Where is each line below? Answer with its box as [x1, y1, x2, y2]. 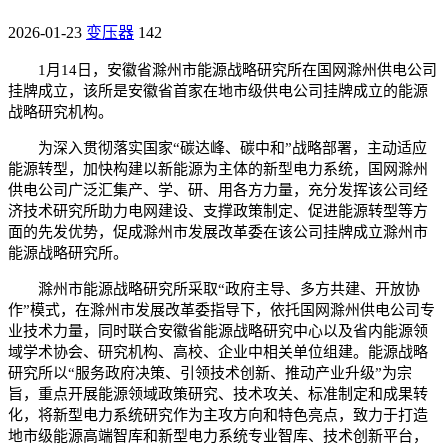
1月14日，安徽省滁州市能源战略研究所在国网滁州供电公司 [38, 61, 437, 78]
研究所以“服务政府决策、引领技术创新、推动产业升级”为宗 [8, 364, 412, 381]
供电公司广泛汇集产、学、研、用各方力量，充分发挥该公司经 [8, 181, 428, 198]
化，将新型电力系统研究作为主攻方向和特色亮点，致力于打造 [8, 406, 428, 423]
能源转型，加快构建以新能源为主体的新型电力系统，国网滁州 [8, 160, 428, 177]
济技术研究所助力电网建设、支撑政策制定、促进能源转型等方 [8, 202, 428, 219]
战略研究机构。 [8, 103, 113, 120]
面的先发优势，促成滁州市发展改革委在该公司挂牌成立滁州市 [8, 223, 428, 240]
